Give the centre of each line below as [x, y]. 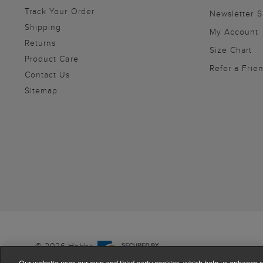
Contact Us [48, 74]
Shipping [43, 27]
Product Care [52, 58]
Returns [41, 43]
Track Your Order [60, 11]
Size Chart [231, 50]
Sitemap [41, 90]
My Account [234, 31]
